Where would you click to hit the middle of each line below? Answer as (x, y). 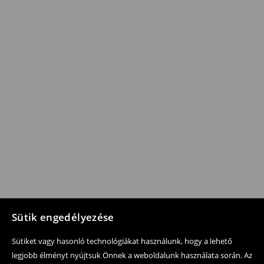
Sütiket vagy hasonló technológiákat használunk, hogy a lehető (122, 241)
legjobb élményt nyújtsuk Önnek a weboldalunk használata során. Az (132, 255)
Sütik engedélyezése (63, 217)
